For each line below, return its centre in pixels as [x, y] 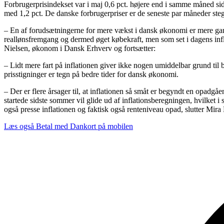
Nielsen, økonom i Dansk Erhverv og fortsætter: [80, 48]
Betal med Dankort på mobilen [84, 126]
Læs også [19, 126]
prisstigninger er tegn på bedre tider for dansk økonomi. [91, 74]
